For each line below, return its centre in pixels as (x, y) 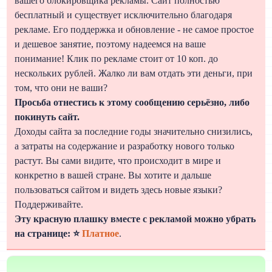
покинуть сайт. (47, 117)
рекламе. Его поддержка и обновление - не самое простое (134, 29)
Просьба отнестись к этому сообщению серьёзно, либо (132, 102)
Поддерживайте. (49, 204)
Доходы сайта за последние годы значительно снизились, (134, 131)
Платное (101, 233)
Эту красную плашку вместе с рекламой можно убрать (135, 219)
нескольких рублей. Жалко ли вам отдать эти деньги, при (134, 73)
